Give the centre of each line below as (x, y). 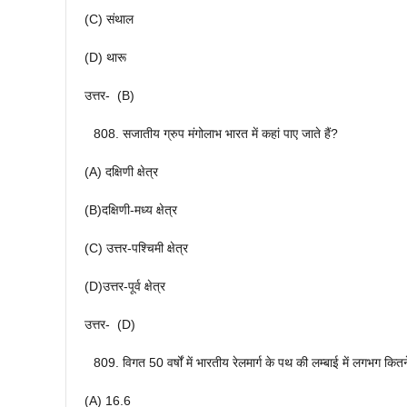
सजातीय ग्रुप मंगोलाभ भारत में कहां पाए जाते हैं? (230, 134)
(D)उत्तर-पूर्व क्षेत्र (125, 287)
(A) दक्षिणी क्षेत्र (121, 172)
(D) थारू (105, 58)
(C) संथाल (109, 20)
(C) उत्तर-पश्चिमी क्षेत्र (136, 248)
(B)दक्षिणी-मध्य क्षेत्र (131, 210)
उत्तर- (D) (110, 325)
